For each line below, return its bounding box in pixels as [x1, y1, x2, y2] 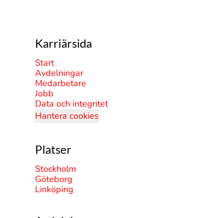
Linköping [35, 183, 73, 195]
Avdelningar [35, 67, 83, 79]
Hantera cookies [35, 110, 99, 122]
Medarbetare [35, 77, 86, 89]
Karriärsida [35, 36, 92, 50]
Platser [35, 142, 72, 156]
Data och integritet [35, 98, 108, 109]
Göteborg [35, 173, 73, 185]
